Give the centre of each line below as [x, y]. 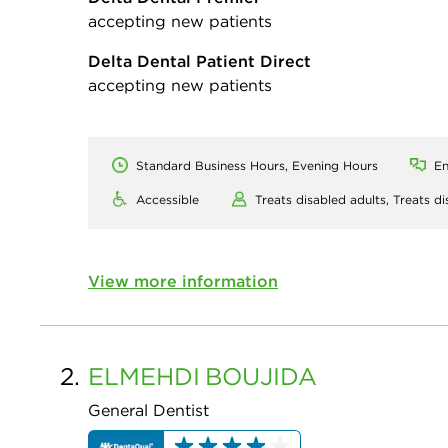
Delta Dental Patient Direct [199, 61]
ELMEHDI [144, 376]
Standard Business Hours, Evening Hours [257, 166]
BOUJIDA [261, 376]
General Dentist [148, 410]
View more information [183, 281]
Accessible [167, 200]
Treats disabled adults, [324, 200]
